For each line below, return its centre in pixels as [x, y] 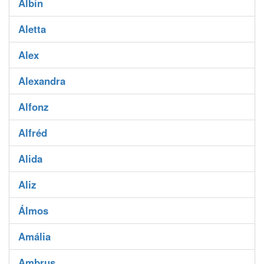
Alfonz [33, 107]
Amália [34, 237]
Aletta [32, 29]
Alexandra [42, 81]
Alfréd [33, 133]
